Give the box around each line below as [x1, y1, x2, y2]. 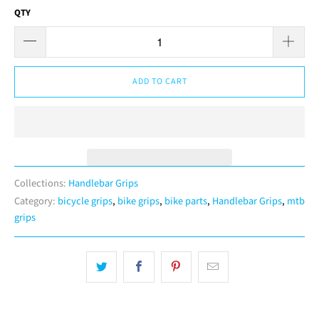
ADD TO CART [132, 75, 187, 88]
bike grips [117, 193, 159, 209]
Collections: [14, 175, 66, 191]
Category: [14, 193, 56, 209]
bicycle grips [58, 193, 113, 209]
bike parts [164, 193, 207, 209]
